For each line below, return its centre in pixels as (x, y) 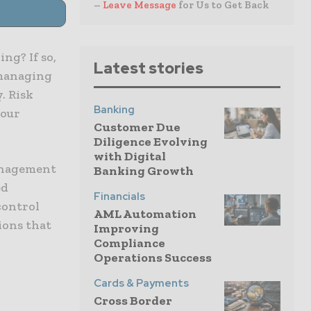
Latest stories (149, 68)
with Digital (130, 156)
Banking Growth (144, 171)
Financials (119, 196)
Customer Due (137, 127)
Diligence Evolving (151, 142)
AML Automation (145, 214)
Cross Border (133, 301)
